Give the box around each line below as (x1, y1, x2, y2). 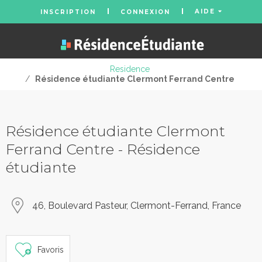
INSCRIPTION (40, 8, 96, 16)
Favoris (37, 244, 64, 254)
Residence (109, 64, 150, 74)
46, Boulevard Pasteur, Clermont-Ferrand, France (32, 200, 241, 211)
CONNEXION (120, 8, 170, 16)
